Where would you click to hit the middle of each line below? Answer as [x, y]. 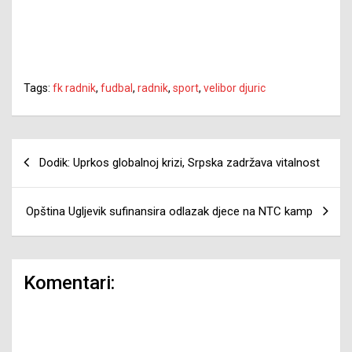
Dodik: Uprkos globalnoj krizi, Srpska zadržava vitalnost [180, 162]
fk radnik [74, 88]
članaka [46, 175]
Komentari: [69, 282]
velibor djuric [235, 88]
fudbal [117, 88]
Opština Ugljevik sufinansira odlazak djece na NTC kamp [169, 211]
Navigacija [58, 150]
